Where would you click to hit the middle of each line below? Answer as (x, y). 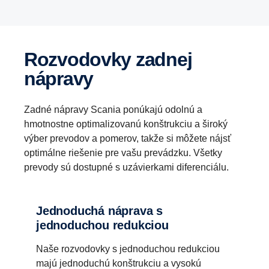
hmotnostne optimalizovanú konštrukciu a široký (126, 124)
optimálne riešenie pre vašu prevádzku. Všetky (123, 153)
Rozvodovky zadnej (31, 60)
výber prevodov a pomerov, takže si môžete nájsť (128, 139)
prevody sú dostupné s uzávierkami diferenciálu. (126, 168)
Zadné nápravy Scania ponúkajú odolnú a (113, 110)
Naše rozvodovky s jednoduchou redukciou (128, 249)
